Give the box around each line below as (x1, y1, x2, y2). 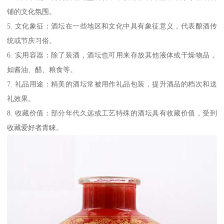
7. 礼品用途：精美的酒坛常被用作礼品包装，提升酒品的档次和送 (7, 79, 217, 88)
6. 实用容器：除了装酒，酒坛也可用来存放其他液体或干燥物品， (7, 50, 217, 59)
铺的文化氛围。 (7, 7, 56, 15)
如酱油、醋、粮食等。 (7, 65, 77, 73)
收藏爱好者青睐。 (7, 123, 63, 131)
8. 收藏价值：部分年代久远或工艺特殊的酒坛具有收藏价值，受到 (7, 108, 217, 117)
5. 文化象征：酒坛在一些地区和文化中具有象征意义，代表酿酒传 (7, 21, 217, 30)
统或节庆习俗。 (7, 36, 56, 44)
